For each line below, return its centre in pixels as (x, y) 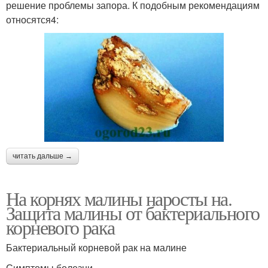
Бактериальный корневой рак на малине (96, 247)
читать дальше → (42, 156)
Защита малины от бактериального (133, 212)
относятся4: (32, 19)
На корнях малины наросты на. (119, 198)
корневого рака (60, 227)
